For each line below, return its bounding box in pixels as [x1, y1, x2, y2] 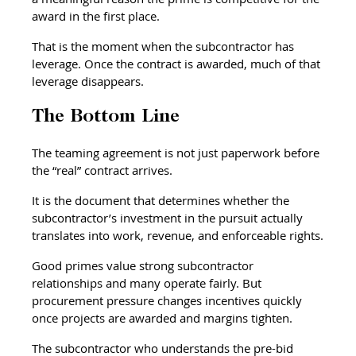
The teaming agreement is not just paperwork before [32, 144, 323, 161]
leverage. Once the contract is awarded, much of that [32, 55, 324, 72]
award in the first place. [32, 7, 161, 24]
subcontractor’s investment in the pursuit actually [32, 209, 307, 226]
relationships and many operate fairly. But [32, 274, 265, 291]
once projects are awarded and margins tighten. [32, 309, 293, 326]
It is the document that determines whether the [32, 192, 293, 208]
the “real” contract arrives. [32, 161, 173, 178]
